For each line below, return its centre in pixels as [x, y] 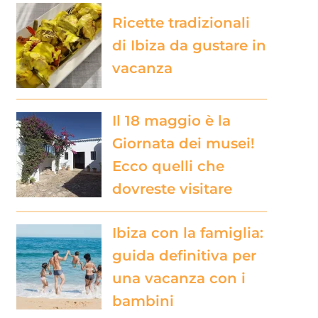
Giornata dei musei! [183, 143]
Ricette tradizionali [181, 22]
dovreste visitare [172, 188]
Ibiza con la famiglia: [187, 232]
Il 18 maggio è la [171, 120]
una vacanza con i [179, 278]
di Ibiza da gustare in [189, 45]
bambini [143, 301]
